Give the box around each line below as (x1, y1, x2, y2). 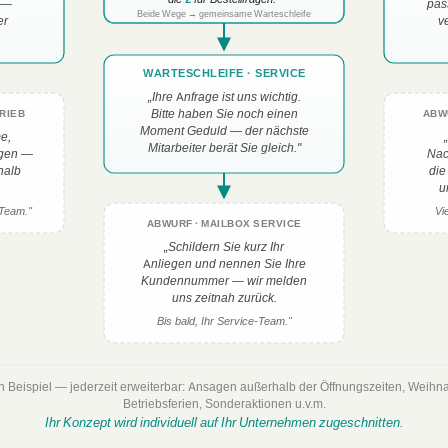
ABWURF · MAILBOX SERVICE (146, 217, 302, 230)
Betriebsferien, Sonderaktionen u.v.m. (122, 396, 326, 412)
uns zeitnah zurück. (171, 290, 277, 305)
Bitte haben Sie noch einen (150, 106, 298, 121)
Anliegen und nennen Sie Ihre (142, 256, 306, 271)
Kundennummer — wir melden (141, 273, 307, 288)
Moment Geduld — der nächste (139, 123, 309, 138)
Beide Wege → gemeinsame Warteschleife (137, 8, 311, 20)
